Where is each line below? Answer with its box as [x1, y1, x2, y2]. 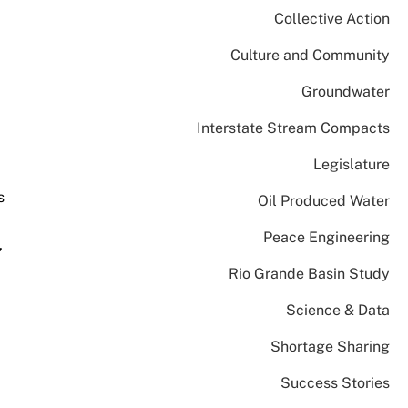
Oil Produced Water [257, 192, 390, 209]
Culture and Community [229, 46, 390, 64]
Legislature [312, 156, 390, 173]
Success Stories [280, 374, 390, 392]
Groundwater [301, 83, 390, 100]
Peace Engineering [262, 229, 390, 246]
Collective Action [273, 10, 390, 27]
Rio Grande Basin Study [228, 265, 390, 282]
